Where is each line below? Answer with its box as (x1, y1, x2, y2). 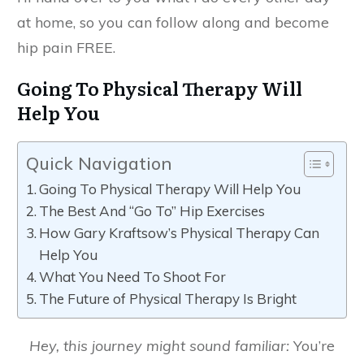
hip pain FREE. (17, 38, 115, 57)
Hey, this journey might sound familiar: (29, 336, 289, 355)
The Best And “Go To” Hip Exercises (39, 202, 266, 219)
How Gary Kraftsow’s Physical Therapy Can (39, 224, 320, 241)
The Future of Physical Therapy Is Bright (39, 290, 297, 307)
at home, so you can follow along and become (17, 13, 329, 32)
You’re (289, 336, 335, 355)
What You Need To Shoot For (39, 268, 227, 285)
